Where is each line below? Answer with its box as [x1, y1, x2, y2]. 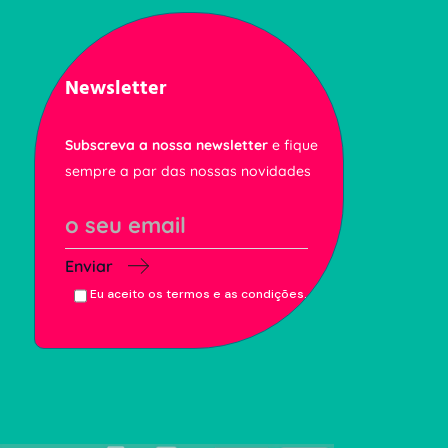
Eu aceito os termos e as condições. [90, 286, 308, 303]
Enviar [65, 256, 113, 277]
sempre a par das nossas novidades [65, 162, 311, 181]
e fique [268, 136, 318, 155]
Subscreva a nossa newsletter [65, 136, 268, 155]
